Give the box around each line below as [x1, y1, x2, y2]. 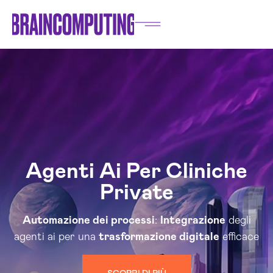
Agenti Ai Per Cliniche [26, 161, 247, 182]
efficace [219, 232, 259, 243]
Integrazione [160, 215, 225, 226]
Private [99, 182, 174, 204]
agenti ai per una [14, 232, 99, 243]
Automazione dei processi [22, 215, 155, 226]
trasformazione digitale [99, 232, 219, 243]
